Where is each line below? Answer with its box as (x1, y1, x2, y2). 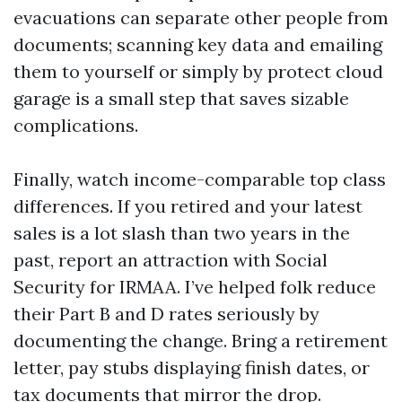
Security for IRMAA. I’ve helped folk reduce (13, 275, 376, 298)
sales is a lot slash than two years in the (13, 222, 350, 244)
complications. (13, 114, 138, 136)
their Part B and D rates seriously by (13, 302, 319, 325)
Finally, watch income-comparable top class (13, 168, 386, 190)
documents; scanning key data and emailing (13, 33, 382, 56)
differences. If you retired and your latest (13, 195, 363, 217)
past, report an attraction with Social (13, 249, 328, 271)
